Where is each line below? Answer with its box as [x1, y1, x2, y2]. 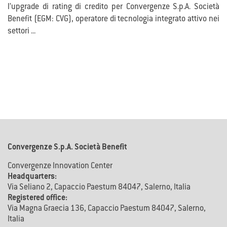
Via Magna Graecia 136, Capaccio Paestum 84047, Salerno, [8, 205, 206, 213]
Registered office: [8, 195, 67, 202]
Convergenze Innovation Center [8, 163, 112, 170]
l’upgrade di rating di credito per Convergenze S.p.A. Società [8, 4, 219, 11]
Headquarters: [8, 173, 57, 181]
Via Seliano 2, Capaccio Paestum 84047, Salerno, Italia [8, 184, 191, 192]
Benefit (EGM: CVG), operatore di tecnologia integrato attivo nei [8, 16, 219, 23]
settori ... [8, 28, 35, 35]
